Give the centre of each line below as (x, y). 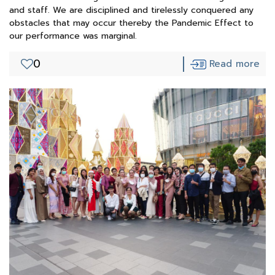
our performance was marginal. (73, 36)
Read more (234, 64)
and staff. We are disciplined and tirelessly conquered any (131, 10)
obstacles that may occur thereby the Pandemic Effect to (131, 23)
